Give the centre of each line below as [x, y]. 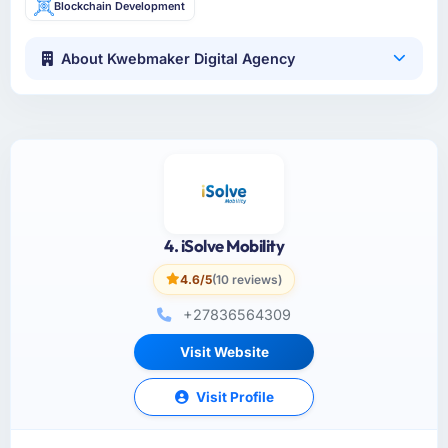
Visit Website [224, 351]
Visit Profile [233, 396]
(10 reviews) [247, 279]
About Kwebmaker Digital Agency [178, 58]
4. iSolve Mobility [224, 245]
